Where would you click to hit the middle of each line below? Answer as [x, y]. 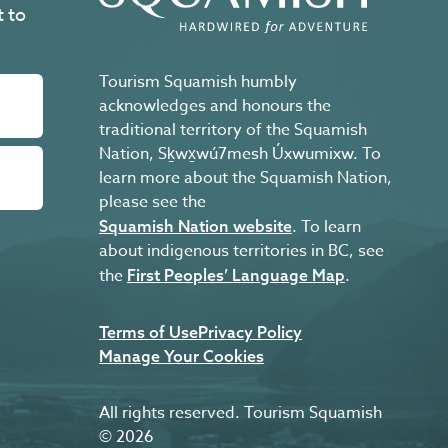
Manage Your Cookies [181, 356]
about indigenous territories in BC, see [241, 251]
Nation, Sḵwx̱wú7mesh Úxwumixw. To [240, 154]
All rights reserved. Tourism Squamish [240, 413]
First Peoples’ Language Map [236, 275]
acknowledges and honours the [215, 106]
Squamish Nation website [195, 226]
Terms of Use [148, 332]
